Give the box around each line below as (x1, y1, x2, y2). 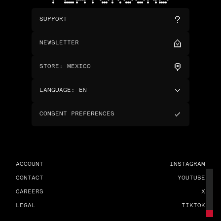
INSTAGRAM (170, 161, 205, 167)
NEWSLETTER (39, 40, 79, 46)
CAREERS (16, 189, 43, 195)
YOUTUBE (178, 175, 205, 181)
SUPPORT (39, 16, 67, 22)
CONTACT (16, 175, 43, 181)
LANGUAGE (39, 87, 71, 93)
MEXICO (67, 64, 91, 70)
